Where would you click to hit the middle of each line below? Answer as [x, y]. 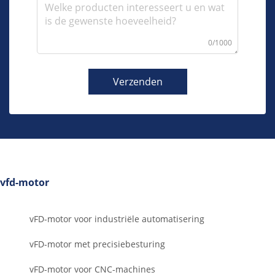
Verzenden [137, 82]
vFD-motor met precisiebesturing [97, 244]
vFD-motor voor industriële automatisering [117, 219]
